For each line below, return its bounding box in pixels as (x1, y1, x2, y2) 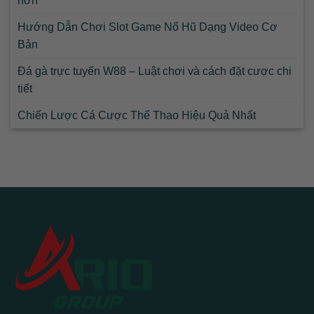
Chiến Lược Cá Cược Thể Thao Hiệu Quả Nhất (18, 109, 256, 122)
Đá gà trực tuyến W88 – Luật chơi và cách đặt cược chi (18, 65, 292, 78)
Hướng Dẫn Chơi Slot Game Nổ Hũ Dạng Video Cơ (18, 21, 278, 34)
